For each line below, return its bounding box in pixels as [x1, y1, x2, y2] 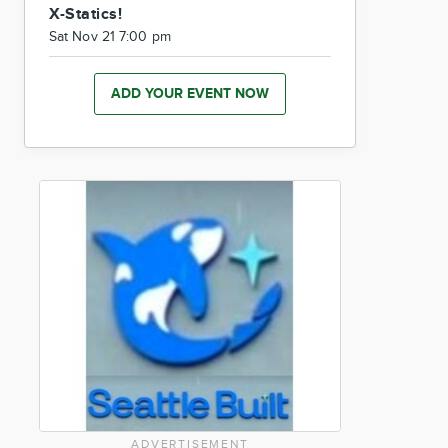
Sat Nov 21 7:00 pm [49, 29, 171, 45]
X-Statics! [49, 5, 122, 24]
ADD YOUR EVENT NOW [111, 85, 269, 102]
